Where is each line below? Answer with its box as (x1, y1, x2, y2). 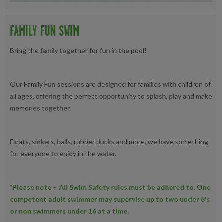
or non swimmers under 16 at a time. (10, 207, 129, 216)
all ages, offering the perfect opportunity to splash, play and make (10, 92, 212, 101)
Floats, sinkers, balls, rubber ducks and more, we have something (10, 137, 208, 146)
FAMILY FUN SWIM (10, 22, 79, 39)
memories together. (10, 104, 72, 112)
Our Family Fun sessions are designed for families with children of (10, 80, 211, 89)
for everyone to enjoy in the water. (10, 149, 116, 158)
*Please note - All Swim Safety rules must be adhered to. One (10, 183, 211, 192)
